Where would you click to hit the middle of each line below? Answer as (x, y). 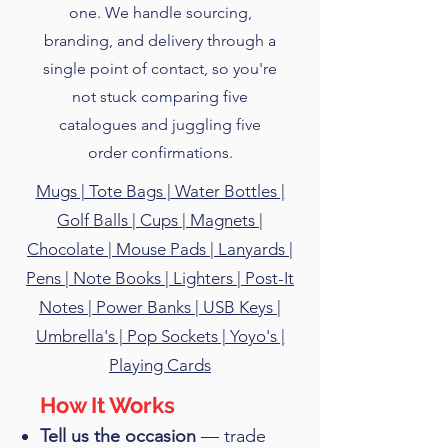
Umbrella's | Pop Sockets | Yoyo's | (160, 336)
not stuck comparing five (160, 96)
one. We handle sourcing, (160, 12)
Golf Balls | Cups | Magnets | (160, 220)
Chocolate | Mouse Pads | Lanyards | (160, 249)
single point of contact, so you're (160, 68)
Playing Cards (160, 365)
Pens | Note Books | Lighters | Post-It (160, 278)
